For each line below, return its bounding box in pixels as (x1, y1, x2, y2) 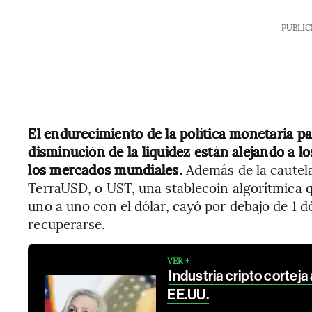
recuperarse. (28, 214, 106, 233)
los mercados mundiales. (28, 160, 182, 178)
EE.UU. (167, 286, 209, 303)
